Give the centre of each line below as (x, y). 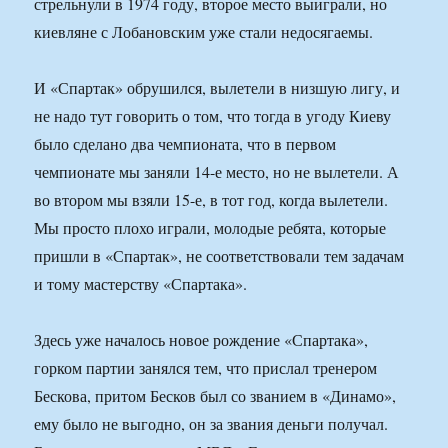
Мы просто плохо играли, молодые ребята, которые (210, 228)
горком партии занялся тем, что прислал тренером (206, 368)
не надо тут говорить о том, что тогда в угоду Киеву (213, 116)
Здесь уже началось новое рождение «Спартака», (201, 340)
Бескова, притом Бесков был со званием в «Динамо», (215, 396)
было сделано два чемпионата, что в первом (185, 144)
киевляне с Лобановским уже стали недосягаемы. (204, 32)
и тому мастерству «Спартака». (141, 284)
